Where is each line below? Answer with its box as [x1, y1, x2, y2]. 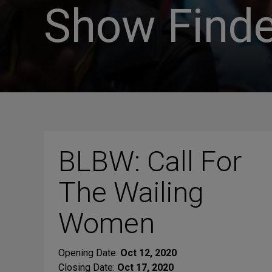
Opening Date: [58, 247, 120, 259]
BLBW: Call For [58, 144, 242, 178]
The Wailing [58, 175, 204, 209]
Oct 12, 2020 [120, 247, 177, 259]
